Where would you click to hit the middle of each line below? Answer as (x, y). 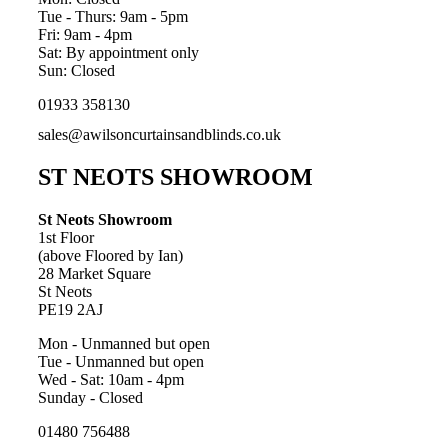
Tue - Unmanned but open (121, 361)
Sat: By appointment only (118, 53)
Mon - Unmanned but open (124, 343)
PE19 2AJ (70, 309)
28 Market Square (94, 273)
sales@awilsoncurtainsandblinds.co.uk (159, 135)
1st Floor (66, 237)
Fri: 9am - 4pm (85, 35)
